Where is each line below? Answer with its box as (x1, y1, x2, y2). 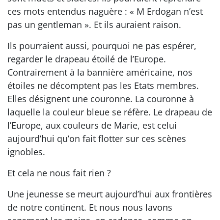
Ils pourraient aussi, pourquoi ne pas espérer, (7, 39, 196, 52)
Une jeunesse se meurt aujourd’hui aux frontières (7, 188, 212, 200)
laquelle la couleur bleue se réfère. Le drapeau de (7, 106, 212, 118)
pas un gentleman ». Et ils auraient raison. (7, 18, 181, 30)
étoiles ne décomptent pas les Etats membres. (7, 79, 199, 91)
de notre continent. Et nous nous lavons (7, 201, 172, 213)
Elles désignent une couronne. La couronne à (7, 92, 194, 105)
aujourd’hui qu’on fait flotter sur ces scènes (7, 132, 186, 144)
